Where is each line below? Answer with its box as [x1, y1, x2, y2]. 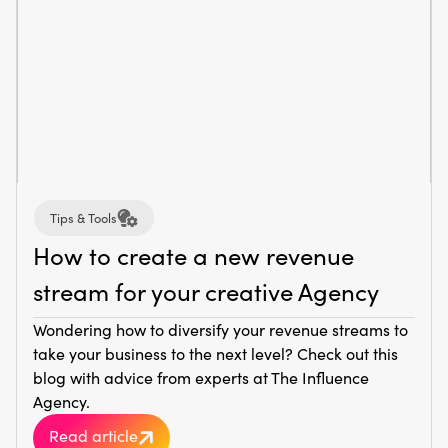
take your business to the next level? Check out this [33, 343, 398, 364]
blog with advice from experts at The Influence [33, 367, 369, 388]
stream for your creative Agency [33, 275, 379, 307]
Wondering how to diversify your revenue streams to [33, 319, 408, 340]
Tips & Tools [50, 209, 117, 226]
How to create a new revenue [33, 239, 354, 271]
